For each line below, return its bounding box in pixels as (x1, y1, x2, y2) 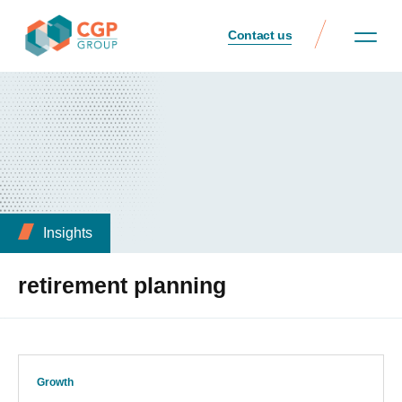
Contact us (228, 27, 293, 42)
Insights (42, 225, 92, 241)
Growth (37, 376, 74, 389)
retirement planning (18, 273, 226, 299)
